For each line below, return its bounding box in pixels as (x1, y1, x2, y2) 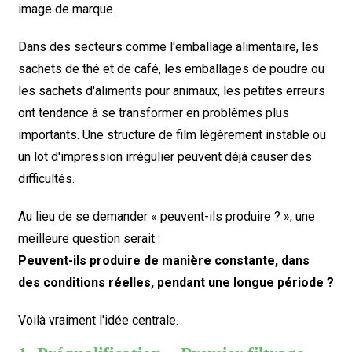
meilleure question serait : (17, 231, 160, 246)
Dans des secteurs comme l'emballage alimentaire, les (17, 39, 319, 54)
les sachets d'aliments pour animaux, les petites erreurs (17, 83, 325, 98)
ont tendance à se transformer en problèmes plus (17, 105, 289, 120)
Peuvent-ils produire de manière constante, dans (17, 253, 310, 268)
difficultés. (17, 171, 75, 186)
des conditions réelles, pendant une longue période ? (17, 275, 334, 290)
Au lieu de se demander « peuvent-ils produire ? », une (17, 209, 315, 224)
